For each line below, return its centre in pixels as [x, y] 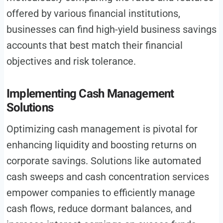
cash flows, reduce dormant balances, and [99, 209]
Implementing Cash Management [90, 94]
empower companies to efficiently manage [101, 193]
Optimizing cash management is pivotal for [102, 129]
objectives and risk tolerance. [71, 61]
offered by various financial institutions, [93, 14]
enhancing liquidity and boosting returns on [101, 145]
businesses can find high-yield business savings [111, 30]
